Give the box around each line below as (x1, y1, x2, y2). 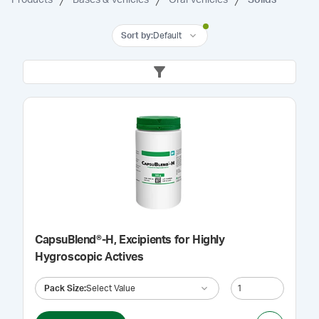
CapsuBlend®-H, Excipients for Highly (35, 234, 225, 246)
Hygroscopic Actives (35, 251, 144, 263)
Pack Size (44, 283, 84, 293)
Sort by (120, 31, 151, 40)
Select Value (86, 283, 135, 293)
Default (152, 31, 182, 40)
